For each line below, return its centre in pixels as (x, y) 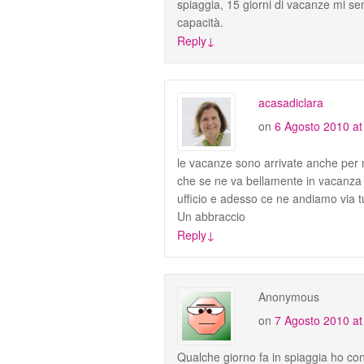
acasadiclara (291, 102)
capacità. (200, 22)
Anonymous (289, 296)
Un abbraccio (211, 216)
